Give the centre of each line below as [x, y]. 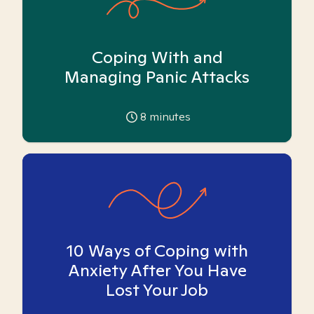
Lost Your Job [157, 290]
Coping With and [157, 57]
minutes [169, 117]
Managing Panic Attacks [157, 77]
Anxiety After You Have [157, 270]
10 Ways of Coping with [157, 251]
